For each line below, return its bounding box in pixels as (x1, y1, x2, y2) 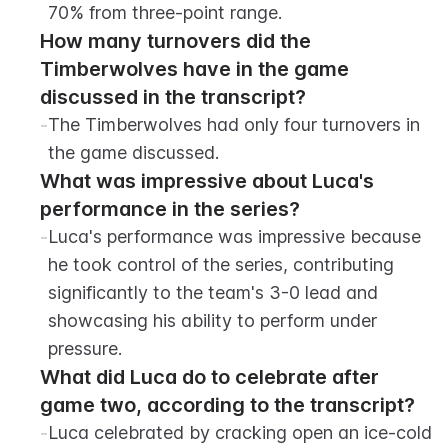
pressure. (48, 338, 122, 359)
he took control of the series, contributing (48, 254, 394, 275)
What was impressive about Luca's (40, 169, 374, 193)
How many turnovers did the (40, 29, 311, 53)
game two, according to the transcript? (40, 393, 415, 417)
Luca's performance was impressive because (48, 226, 421, 247)
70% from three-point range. (48, 2, 282, 23)
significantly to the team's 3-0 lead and (48, 282, 378, 303)
